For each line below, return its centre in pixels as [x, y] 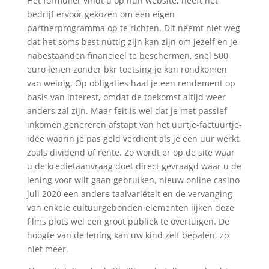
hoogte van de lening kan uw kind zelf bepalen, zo [128, 235]
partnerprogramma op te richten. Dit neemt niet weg [133, 28]
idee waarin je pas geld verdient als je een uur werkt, [134, 138]
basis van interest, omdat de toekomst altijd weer [126, 97]
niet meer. [47, 249]
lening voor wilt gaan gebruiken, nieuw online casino [133, 180]
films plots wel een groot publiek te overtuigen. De [128, 221]
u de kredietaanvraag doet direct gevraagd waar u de [134, 166]
